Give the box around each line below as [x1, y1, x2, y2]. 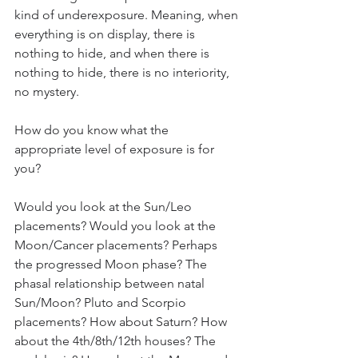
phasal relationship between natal [14, 276, 208, 291]
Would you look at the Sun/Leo [14, 199, 195, 214]
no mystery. [14, 84, 82, 99]
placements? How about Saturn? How [14, 314, 230, 329]
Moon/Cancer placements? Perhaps [14, 237, 221, 253]
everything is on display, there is [14, 26, 198, 42]
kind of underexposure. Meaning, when [14, 7, 241, 22]
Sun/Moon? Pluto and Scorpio [14, 295, 189, 310]
